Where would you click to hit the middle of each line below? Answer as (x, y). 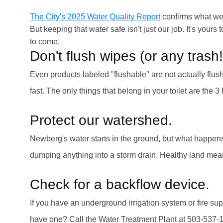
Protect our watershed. (101, 120)
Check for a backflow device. (120, 184)
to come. (45, 42)
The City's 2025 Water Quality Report (95, 17)
